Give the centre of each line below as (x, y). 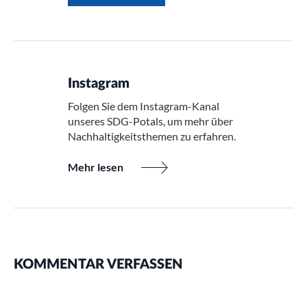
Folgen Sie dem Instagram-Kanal (144, 106)
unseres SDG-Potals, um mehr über (150, 121)
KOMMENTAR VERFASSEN (98, 265)
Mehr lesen (96, 167)
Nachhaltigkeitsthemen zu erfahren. (152, 136)
